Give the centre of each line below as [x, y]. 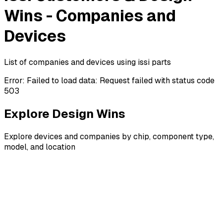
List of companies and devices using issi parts [87, 62]
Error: [15, 80]
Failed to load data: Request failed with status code [121, 80]
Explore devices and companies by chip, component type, [109, 136]
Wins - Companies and [90, 16]
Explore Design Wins [65, 113]
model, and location [40, 147]
